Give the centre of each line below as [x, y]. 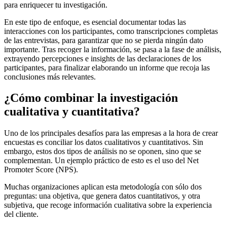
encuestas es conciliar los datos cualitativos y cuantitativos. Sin [104, 142]
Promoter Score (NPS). [41, 170]
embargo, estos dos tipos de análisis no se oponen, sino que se [103, 152]
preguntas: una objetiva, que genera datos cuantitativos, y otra [102, 196]
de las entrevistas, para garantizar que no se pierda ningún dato [104, 40]
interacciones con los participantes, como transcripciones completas [111, 31]
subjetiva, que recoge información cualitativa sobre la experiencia [108, 205]
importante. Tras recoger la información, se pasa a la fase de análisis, [113, 49]
